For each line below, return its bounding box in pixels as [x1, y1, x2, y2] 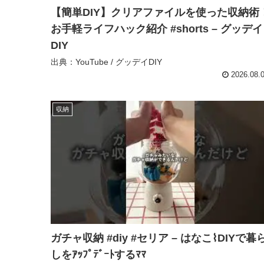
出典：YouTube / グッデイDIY [51, 57, 162, 67]
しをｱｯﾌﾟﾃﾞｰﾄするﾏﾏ [51, 249, 146, 261]
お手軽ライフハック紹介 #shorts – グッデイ [51, 22, 263, 35]
